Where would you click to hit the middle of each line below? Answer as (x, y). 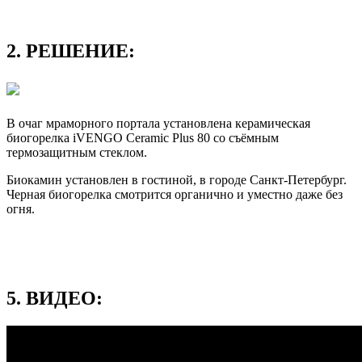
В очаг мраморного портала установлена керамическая (158, 123)
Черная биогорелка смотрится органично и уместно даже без (175, 194)
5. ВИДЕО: (55, 298)
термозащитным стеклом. (77, 152)
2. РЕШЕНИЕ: (71, 51)
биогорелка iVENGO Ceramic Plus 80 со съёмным (143, 137)
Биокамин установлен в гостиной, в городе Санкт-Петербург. (177, 179)
